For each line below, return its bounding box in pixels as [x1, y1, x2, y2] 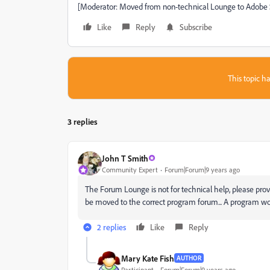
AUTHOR [177, 254, 201, 262]
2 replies [97, 222, 126, 232]
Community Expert [102, 165, 158, 174]
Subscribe [180, 22, 212, 32]
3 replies [67, 116, 98, 127]
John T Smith [102, 152, 148, 163]
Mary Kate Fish [121, 253, 174, 263]
